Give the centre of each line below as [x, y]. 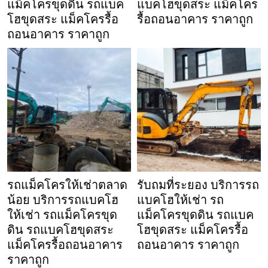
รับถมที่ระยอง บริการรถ [198, 185]
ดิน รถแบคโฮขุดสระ [60, 230]
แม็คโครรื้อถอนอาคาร [65, 245]
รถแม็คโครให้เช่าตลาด [67, 185]
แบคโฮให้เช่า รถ [180, 200]
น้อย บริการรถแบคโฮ [63, 200]
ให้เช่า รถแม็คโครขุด [62, 215]
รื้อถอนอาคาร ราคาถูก [195, 19]
